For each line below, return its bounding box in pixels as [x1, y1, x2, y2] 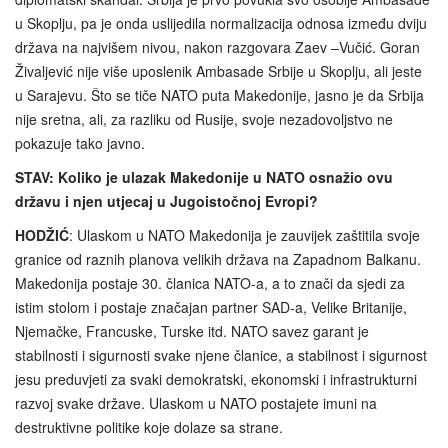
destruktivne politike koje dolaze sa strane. [15, 416, 283, 437]
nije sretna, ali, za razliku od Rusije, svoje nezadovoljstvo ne [15, 108, 393, 129]
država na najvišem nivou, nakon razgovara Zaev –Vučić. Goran [15, 36, 420, 57]
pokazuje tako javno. [15, 132, 145, 153]
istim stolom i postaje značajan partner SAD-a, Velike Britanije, [15, 296, 407, 317]
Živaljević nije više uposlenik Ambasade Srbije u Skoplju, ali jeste [15, 60, 422, 81]
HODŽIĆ [15, 224, 69, 245]
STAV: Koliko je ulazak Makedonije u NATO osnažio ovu [15, 166, 393, 187]
